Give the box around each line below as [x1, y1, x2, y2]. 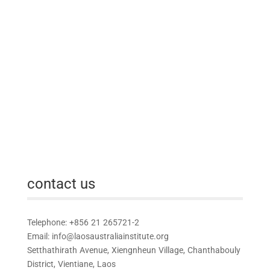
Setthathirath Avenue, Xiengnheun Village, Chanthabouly [27, 242, 240, 257]
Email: [27, 228, 52, 243]
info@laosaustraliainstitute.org [51, 228, 169, 243]
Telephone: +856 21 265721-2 [27, 215, 139, 229]
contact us [27, 171, 95, 195]
